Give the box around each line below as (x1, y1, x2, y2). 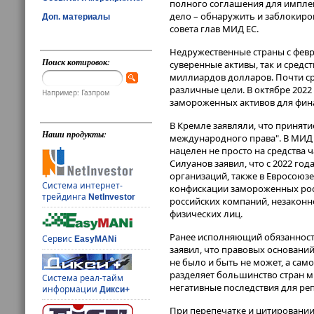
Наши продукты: (42, 128, 107, 141)
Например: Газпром (42, 88, 110, 98)
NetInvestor (88, 192, 136, 203)
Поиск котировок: (42, 56, 111, 68)
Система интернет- (42, 179, 123, 192)
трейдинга (42, 191, 89, 203)
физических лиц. (170, 207, 243, 221)
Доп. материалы (42, 11, 110, 22)
